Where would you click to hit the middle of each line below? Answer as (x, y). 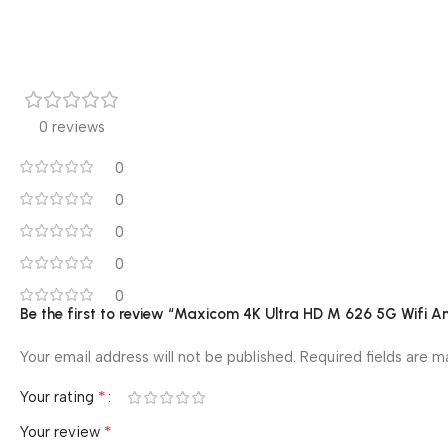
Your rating (59, 397)
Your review (62, 432)
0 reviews (72, 127)
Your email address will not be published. (158, 357)
